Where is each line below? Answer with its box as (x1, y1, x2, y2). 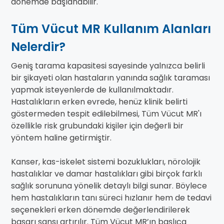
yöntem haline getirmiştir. (11, 132, 111, 144)
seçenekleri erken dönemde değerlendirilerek (11, 204, 190, 216)
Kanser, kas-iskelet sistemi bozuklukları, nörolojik (11, 156, 200, 168)
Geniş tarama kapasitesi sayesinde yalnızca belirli (11, 60, 205, 72)
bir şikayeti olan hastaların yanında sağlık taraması (11, 72, 210, 84)
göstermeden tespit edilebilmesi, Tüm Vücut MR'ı (11, 108, 201, 120)
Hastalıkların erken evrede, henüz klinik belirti (11, 96, 187, 108)
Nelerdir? (11, 38, 65, 55)
